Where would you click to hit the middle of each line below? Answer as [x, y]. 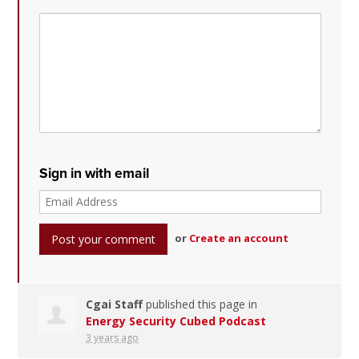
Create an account [239, 238]
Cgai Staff [115, 304]
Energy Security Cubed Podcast [176, 321]
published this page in [200, 304]
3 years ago [113, 337]
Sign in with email [95, 174]
